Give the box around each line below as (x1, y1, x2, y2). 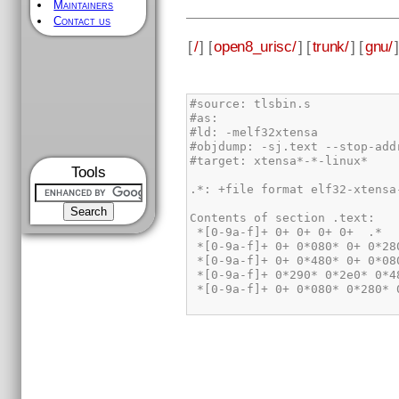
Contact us (53, 14, 111, 28)
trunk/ (312, 37, 349, 55)
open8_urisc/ (214, 37, 297, 55)
